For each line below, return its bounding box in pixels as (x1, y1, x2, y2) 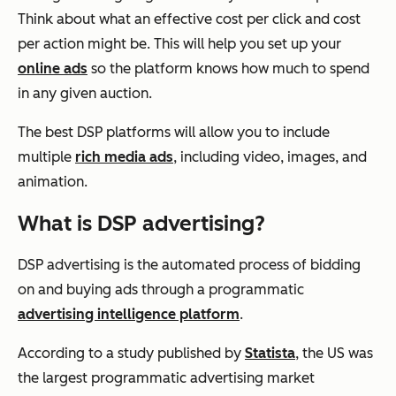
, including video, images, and (173, 148, 367, 166)
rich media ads (75, 148, 173, 166)
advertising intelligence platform (18, 306, 240, 324)
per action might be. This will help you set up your (18, 35, 341, 53)
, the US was (295, 345, 373, 362)
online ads (18, 60, 88, 78)
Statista (245, 345, 295, 362)
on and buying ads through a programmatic (18, 281, 304, 299)
